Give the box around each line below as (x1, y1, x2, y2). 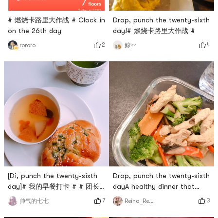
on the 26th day (8, 26, 61, 35)
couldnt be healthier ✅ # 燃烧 (113, 193, 210, 201)
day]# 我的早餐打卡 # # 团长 (8, 182, 99, 190)
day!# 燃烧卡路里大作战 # (113, 26, 195, 35)
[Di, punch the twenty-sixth (8, 171, 97, 180)
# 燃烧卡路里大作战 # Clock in (8, 16, 105, 24)
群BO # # (8, 193, 38, 201)
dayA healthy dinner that (113, 182, 195, 190)
